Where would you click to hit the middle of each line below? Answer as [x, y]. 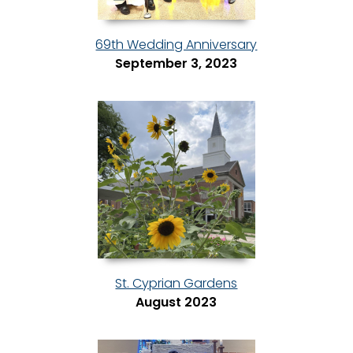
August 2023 [176, 303]
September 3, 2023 [176, 64]
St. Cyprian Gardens [176, 284]
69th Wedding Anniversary [176, 45]
